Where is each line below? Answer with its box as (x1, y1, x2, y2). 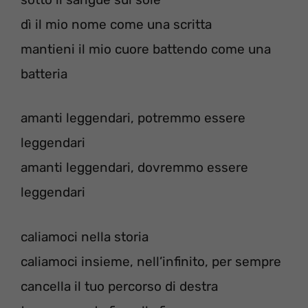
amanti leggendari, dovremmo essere (21, 159, 248, 175)
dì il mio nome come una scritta (21, 16, 212, 32)
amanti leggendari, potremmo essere (21, 110, 245, 126)
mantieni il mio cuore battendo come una (21, 41, 271, 57)
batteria (21, 65, 67, 82)
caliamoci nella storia (21, 228, 148, 245)
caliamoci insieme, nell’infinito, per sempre (21, 253, 281, 269)
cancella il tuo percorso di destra (21, 278, 218, 294)
